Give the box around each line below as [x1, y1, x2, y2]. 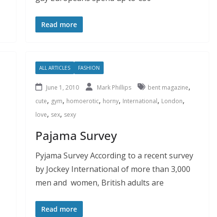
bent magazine [147, 83, 188, 92]
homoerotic [66, 96, 99, 105]
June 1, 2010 [46, 83, 79, 92]
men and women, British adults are [35, 177, 164, 188]
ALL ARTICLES [39, 64, 70, 71]
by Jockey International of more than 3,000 [35, 163, 190, 174]
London [161, 96, 183, 105]
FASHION [77, 64, 100, 71]
